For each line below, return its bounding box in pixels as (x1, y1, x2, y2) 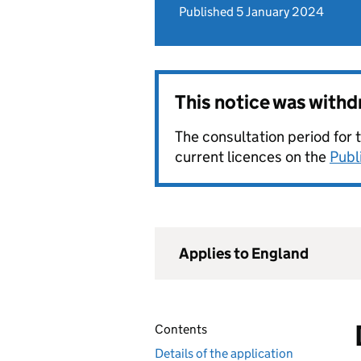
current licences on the (175, 147, 330, 166)
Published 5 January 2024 (179, 4, 324, 19)
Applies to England (179, 244, 309, 263)
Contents (155, 322, 207, 337)
